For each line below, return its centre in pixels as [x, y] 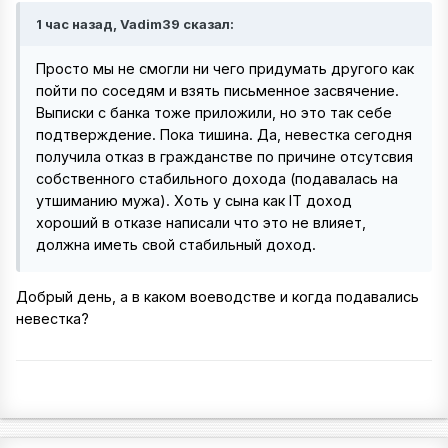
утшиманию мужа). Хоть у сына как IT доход [194, 200]
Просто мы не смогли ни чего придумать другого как [225, 68]
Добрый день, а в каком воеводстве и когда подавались [217, 297]
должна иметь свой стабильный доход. [176, 244]
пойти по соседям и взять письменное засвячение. [217, 90]
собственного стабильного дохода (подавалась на [217, 178]
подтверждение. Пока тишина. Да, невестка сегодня [224, 134]
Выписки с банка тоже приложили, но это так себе [214, 112]
